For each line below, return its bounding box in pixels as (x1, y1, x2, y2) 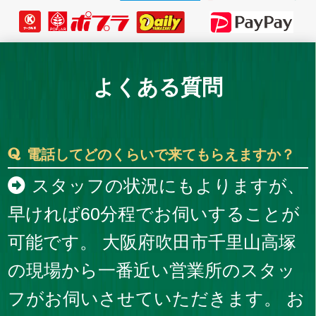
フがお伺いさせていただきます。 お (8, 288, 305, 309)
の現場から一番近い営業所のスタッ (8, 260, 296, 281)
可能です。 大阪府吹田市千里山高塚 (8, 232, 297, 253)
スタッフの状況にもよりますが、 (31, 176, 305, 196)
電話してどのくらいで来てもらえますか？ (26, 147, 295, 163)
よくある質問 (93, 75, 223, 99)
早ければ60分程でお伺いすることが (8, 204, 300, 224)
